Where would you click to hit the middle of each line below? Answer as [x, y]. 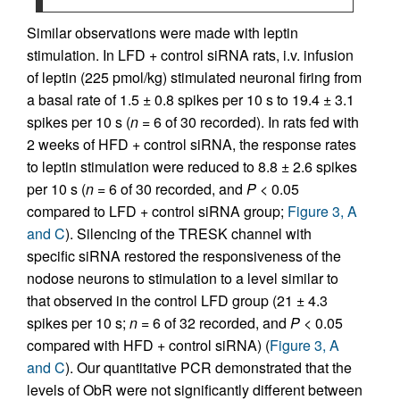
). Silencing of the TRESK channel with [188, 233]
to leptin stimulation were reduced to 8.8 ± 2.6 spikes [192, 167]
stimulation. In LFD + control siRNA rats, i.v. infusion [190, 55]
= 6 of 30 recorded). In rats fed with [249, 122]
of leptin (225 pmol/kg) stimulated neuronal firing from [194, 77]
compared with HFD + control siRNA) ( [148, 345]
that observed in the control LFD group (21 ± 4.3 [177, 300]
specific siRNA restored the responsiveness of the [184, 256]
